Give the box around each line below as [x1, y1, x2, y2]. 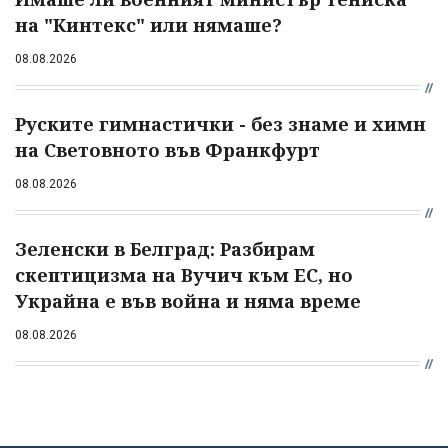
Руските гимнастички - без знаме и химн [15, 111, 426, 136]
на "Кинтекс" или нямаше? [15, 12, 282, 37]
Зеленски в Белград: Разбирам [15, 236, 315, 261]
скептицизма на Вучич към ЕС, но [15, 262, 353, 287]
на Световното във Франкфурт [15, 137, 320, 162]
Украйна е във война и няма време [15, 288, 361, 313]
